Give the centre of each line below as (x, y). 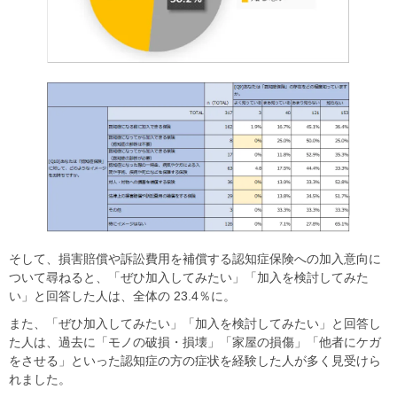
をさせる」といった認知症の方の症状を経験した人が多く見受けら (195, 360)
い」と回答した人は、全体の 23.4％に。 (122, 296)
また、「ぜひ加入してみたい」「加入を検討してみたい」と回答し (195, 323)
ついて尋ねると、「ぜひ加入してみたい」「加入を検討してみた (189, 277)
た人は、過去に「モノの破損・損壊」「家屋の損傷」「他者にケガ (195, 342)
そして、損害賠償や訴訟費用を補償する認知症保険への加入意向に (195, 258)
